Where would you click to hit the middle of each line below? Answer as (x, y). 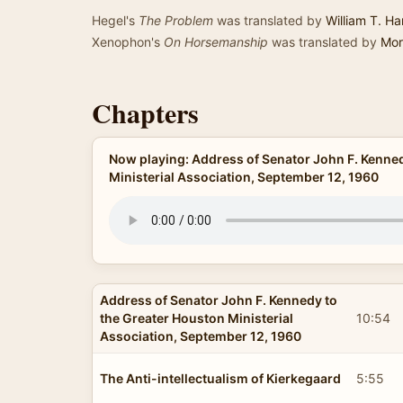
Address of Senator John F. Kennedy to (219, 300)
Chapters (145, 112)
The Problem (176, 20)
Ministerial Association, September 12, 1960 (243, 177)
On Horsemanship (216, 42)
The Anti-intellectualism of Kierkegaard (220, 378)
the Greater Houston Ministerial (197, 318)
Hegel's (115, 20)
